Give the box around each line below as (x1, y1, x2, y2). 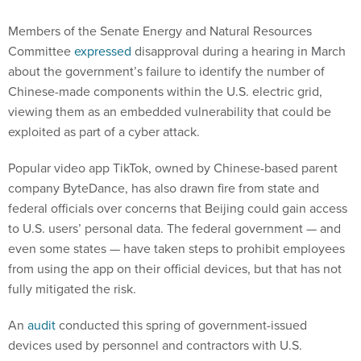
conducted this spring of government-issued (56, 316, 307, 334)
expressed (74, 42, 131, 60)
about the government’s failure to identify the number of (8, 62, 325, 81)
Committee (8, 42, 74, 60)
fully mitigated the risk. (8, 280, 139, 298)
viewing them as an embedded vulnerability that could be (8, 102, 331, 121)
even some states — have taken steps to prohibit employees (8, 239, 345, 258)
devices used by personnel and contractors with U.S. (8, 336, 302, 355)
